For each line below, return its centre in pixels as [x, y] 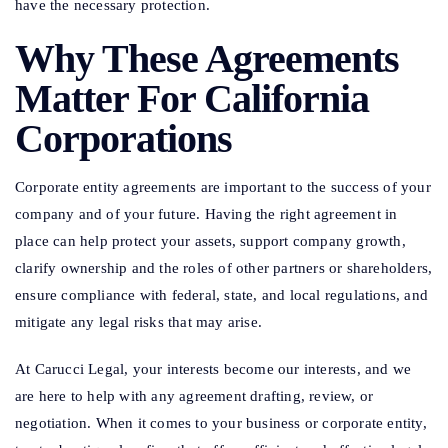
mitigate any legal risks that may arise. [138, 322]
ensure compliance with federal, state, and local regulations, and [222, 295]
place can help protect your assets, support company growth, [210, 241]
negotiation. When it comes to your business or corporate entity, [221, 423]
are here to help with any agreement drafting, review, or [194, 396]
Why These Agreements [207, 59]
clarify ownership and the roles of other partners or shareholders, [224, 268]
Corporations [123, 139]
